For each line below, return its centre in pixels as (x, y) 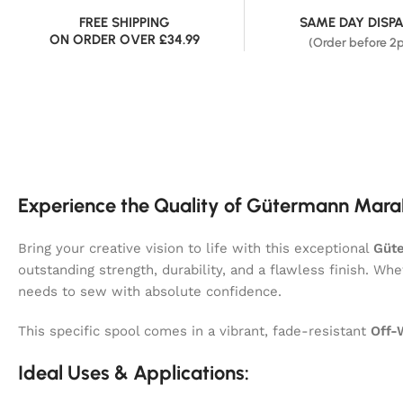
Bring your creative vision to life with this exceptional (196, 248)
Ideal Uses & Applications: (134, 372)
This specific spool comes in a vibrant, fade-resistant (194, 331)
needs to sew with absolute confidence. (150, 291)
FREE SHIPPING (124, 22)
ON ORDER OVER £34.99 (124, 39)
